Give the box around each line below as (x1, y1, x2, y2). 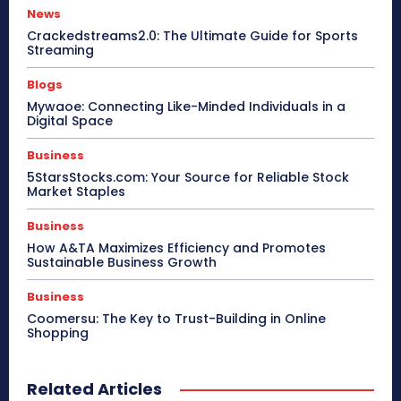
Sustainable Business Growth (27, 252, 217, 271)
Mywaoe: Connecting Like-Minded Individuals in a (27, 97, 346, 115)
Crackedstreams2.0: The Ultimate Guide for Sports (27, 26, 358, 45)
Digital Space (27, 111, 113, 130)
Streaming (27, 40, 94, 59)
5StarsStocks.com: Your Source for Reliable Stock (27, 167, 349, 186)
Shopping (27, 323, 89, 342)
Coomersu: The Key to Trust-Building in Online (27, 309, 326, 328)
